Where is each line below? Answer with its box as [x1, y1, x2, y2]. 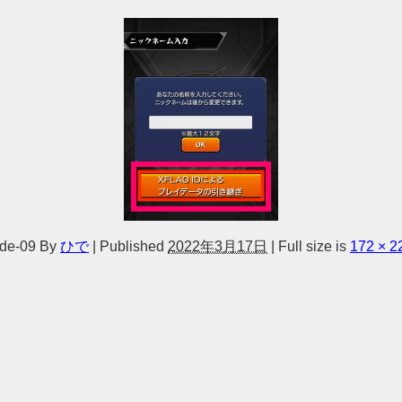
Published [100, 239, 164, 253]
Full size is [275, 239, 350, 253]
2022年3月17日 [168, 239, 267, 253]
